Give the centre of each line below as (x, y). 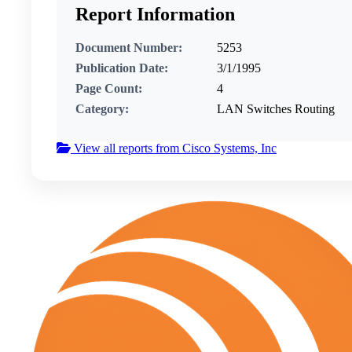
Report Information (155, 15)
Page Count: (109, 89)
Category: (102, 109)
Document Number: (129, 48)
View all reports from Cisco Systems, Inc (174, 148)
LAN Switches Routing (276, 109)
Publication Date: (122, 68)
